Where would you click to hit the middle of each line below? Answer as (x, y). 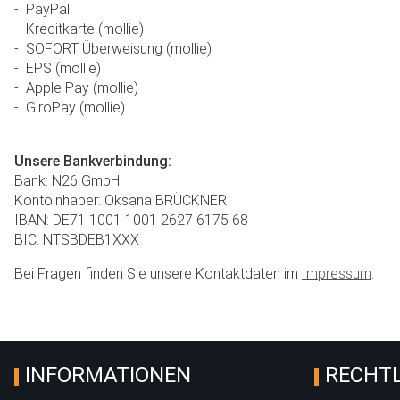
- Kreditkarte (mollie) (79, 29)
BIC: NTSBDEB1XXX (77, 240)
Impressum (337, 274)
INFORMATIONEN (108, 375)
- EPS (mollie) (58, 68)
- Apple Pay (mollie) (76, 88)
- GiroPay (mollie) (70, 108)
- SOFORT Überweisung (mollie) (113, 49)
